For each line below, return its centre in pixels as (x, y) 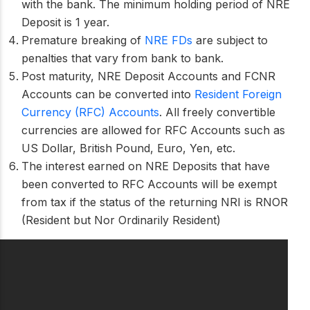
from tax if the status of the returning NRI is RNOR (155, 202)
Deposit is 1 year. (65, 22)
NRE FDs (168, 40)
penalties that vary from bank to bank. (122, 58)
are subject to (230, 40)
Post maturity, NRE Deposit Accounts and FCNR (148, 76)
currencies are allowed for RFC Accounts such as (153, 130)
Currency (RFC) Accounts (90, 112)
